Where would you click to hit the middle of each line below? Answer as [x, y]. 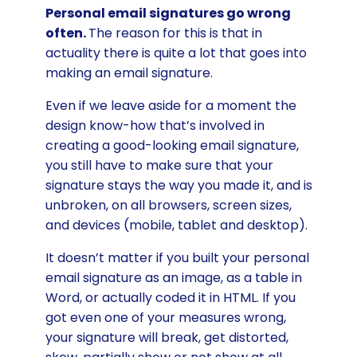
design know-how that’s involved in [155, 125]
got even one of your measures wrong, [165, 317]
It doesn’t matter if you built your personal [177, 257]
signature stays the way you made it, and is [178, 185]
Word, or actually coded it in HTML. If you [170, 297]
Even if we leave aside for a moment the [171, 105]
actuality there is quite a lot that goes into [176, 53]
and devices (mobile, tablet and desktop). [176, 225]
